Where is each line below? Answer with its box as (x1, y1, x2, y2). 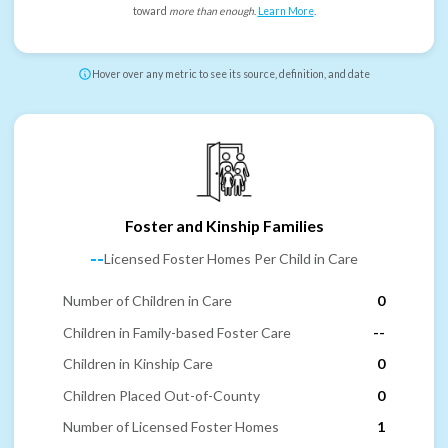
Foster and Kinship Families (124, 215, 324, 235)
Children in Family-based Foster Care (63, 323, 291, 341)
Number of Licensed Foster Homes (63, 418, 279, 436)
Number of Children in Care (63, 292, 232, 310)
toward (132, 5, 169, 18)
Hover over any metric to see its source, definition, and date (92, 68, 370, 81)
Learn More (257, 5, 314, 18)
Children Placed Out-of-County (63, 386, 260, 404)
